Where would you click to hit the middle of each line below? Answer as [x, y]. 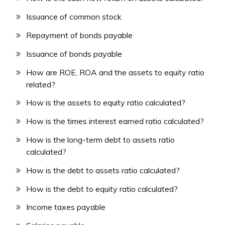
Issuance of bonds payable [74, 53]
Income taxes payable [66, 207]
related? [41, 84]
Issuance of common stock [74, 17]
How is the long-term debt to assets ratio [100, 140]
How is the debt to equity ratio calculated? [102, 189]
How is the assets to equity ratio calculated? [106, 103]
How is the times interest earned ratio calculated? [115, 121]
